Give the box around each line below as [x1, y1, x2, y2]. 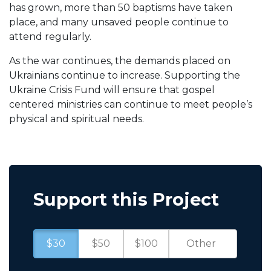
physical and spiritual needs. [9, 113, 144, 125]
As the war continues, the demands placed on [9, 54, 230, 67]
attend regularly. [9, 30, 91, 42]
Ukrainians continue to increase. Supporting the [9, 69, 240, 81]
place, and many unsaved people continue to [9, 16, 229, 28]
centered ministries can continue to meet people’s [9, 98, 252, 110]
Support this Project [33, 188, 219, 210]
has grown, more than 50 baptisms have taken [9, 1, 232, 13]
